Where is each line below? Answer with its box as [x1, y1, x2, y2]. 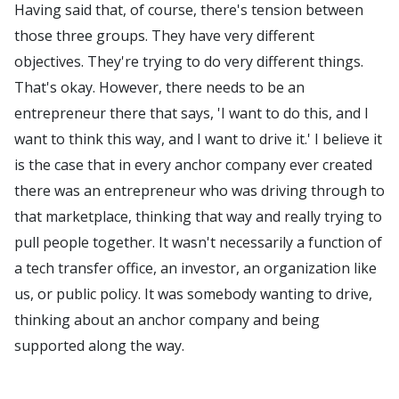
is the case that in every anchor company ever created [14, 155, 372, 175]
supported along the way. [14, 336, 184, 355]
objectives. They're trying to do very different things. [14, 52, 363, 71]
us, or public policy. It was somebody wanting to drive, [14, 284, 372, 304]
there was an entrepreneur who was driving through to [14, 181, 385, 200]
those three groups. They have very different [14, 26, 314, 45]
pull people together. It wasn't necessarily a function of [14, 232, 382, 252]
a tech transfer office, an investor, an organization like [14, 258, 377, 278]
